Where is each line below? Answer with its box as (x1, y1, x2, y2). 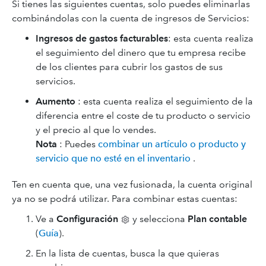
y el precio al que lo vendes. (36, 123, 156, 135)
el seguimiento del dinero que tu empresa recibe (36, 46, 246, 58)
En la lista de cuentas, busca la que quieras (36, 247, 219, 259)
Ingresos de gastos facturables (36, 32, 168, 44)
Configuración (56, 213, 118, 224)
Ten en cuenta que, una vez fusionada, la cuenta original (12, 178, 252, 190)
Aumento (36, 95, 75, 107)
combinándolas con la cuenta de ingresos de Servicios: (12, 12, 249, 24)
